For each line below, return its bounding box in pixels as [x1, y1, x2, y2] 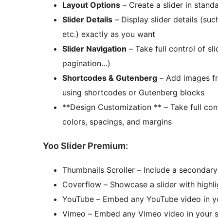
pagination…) [62, 58, 110, 68]
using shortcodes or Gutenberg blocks [62, 87, 204, 97]
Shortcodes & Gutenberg [62, 73, 157, 83]
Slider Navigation [62, 43, 127, 54]
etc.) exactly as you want [62, 29, 155, 39]
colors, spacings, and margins [62, 116, 172, 127]
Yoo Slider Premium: [43, 140, 128, 151]
